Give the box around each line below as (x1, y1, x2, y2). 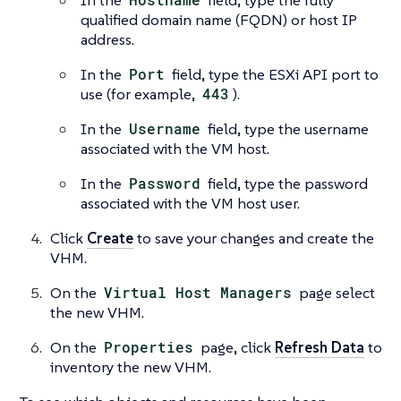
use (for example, (81, 83, 199, 104)
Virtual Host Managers (104, 282, 293, 302)
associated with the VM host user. (81, 192, 300, 213)
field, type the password (204, 173, 369, 193)
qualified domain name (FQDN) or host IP (81, 9, 356, 30)
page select (295, 282, 376, 303)
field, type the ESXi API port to (168, 64, 380, 84)
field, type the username (204, 118, 370, 139)
